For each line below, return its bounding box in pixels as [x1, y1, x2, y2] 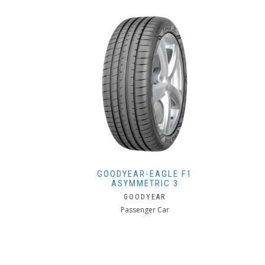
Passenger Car [120, 205, 169, 215]
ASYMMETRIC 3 [111, 178, 179, 189]
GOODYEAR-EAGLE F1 [97, 169, 192, 179]
